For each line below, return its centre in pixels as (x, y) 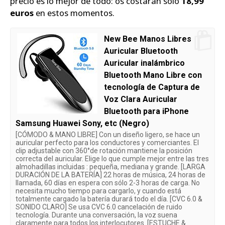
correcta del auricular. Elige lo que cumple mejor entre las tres (112, 158)
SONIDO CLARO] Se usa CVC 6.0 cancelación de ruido (99, 207)
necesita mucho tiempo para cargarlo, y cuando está (98, 191)
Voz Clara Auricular (141, 99)
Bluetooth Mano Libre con (153, 75)
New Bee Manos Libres (148, 39)
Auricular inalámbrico (144, 63)
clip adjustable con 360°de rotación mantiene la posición (104, 150)
